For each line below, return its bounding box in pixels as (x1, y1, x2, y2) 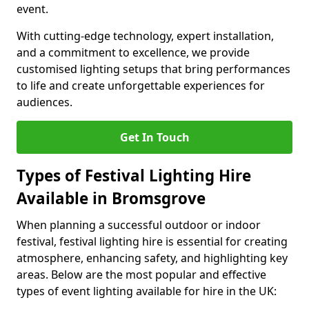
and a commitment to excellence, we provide (17, 45, 250, 60)
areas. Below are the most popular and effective (17, 267, 266, 282)
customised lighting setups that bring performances (17, 61, 290, 77)
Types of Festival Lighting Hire (17, 165, 251, 186)
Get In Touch (119, 130, 190, 145)
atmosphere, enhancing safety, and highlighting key (17, 250, 288, 266)
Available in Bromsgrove (17, 188, 206, 209)
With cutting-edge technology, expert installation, (17, 28, 274, 43)
